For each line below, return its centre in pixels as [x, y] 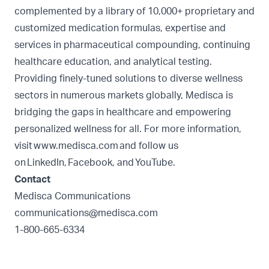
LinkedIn [46, 163]
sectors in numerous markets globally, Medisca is [124, 96]
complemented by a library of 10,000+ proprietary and [134, 12]
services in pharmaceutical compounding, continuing [132, 45]
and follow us [148, 146]
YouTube [154, 163]
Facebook [90, 163]
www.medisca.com [76, 146]
